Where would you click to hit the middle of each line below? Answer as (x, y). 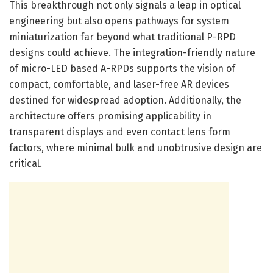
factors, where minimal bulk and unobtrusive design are (136, 147)
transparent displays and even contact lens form (120, 132)
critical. (26, 163)
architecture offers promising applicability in (110, 116)
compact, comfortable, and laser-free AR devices (119, 84)
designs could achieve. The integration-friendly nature (132, 52)
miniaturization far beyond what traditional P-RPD (122, 37)
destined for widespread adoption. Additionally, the (125, 100)
